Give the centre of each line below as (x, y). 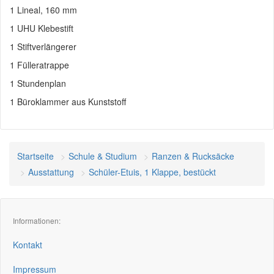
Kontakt (28, 245)
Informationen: (37, 220)
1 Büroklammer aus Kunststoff (68, 102)
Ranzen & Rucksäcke (193, 156)
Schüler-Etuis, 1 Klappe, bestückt (152, 172)
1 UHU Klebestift (42, 28)
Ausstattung (51, 172)
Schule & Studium (103, 156)
